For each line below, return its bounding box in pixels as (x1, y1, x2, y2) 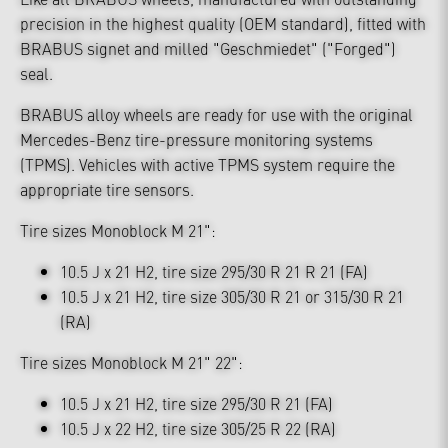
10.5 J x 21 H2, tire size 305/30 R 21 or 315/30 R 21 (60, 285, 404, 307)
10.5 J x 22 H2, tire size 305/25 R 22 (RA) (60, 417, 336, 439)
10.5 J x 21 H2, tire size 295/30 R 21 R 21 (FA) (60, 260, 368, 282)
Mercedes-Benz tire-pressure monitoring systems (20, 128, 373, 150)
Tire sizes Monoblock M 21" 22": (20, 351, 243, 373)
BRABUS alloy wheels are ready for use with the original (20, 103, 413, 125)
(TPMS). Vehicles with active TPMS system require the (20, 153, 395, 175)
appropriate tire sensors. (20, 178, 194, 200)
